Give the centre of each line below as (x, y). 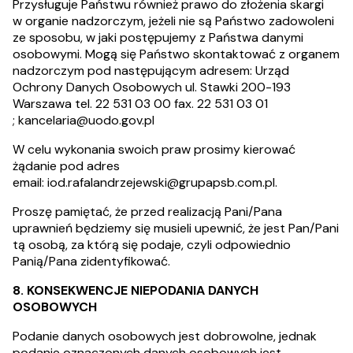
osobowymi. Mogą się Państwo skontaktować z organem (176, 54)
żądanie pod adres (66, 166)
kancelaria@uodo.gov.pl (86, 120)
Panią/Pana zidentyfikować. (91, 261)
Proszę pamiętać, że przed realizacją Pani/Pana (147, 212)
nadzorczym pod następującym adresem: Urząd (151, 71)
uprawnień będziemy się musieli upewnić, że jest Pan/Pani (176, 228)
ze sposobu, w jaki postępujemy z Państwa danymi (158, 37)
